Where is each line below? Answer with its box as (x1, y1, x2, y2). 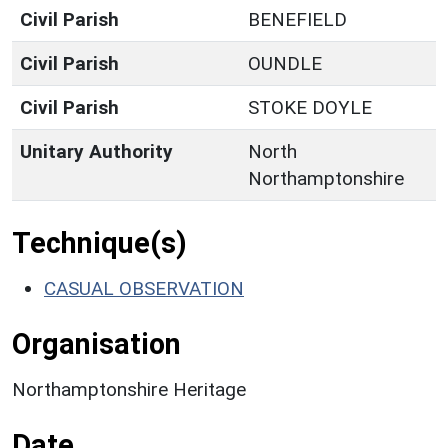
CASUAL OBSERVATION (44, 276, 244, 300)
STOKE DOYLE (248, 95, 372, 119)
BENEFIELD (248, 7, 347, 31)
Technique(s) (12, 225, 187, 260)
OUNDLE (248, 51, 322, 75)
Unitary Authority (20, 139, 173, 163)
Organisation (12, 326, 181, 361)
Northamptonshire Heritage (12, 377, 246, 401)
